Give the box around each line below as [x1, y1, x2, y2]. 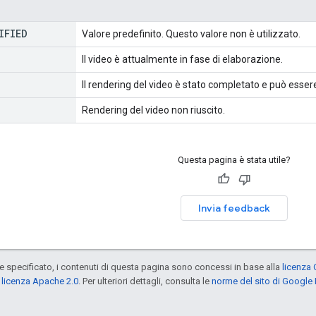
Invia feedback [197, 201, 270, 214]
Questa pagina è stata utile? [177, 154, 291, 165]
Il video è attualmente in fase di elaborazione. [82, 53, 283, 65]
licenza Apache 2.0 [1, 275, 78, 286]
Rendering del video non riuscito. [82, 104, 225, 116]
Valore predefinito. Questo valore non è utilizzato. [82, 28, 300, 39]
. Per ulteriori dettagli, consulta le [78, 275, 212, 286]
